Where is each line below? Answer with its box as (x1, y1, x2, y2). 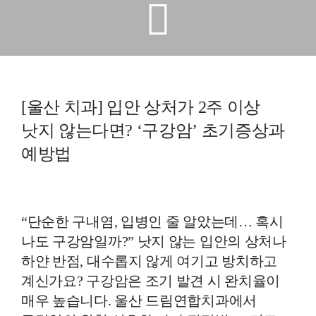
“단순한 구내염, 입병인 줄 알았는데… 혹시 (20, 213, 284, 229)
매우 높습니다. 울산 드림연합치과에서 (20, 292, 257, 308)
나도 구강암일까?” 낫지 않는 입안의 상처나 (20, 233, 286, 249)
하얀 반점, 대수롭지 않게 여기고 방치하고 (20, 253, 278, 269)
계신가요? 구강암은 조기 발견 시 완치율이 (20, 272, 281, 288)
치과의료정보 (120, 143, 196, 157)
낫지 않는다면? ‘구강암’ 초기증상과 (20, 121, 285, 140)
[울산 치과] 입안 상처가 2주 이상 (20, 97, 260, 116)
